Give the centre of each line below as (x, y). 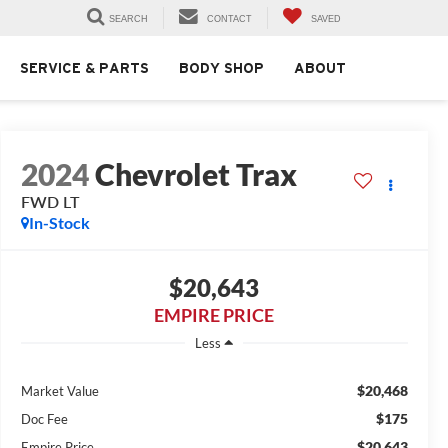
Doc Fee (44, 418)
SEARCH (128, 19)
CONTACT (229, 19)
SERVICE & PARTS (84, 68)
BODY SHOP (221, 68)
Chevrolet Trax (195, 174)
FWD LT (50, 202)
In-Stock (59, 223)
